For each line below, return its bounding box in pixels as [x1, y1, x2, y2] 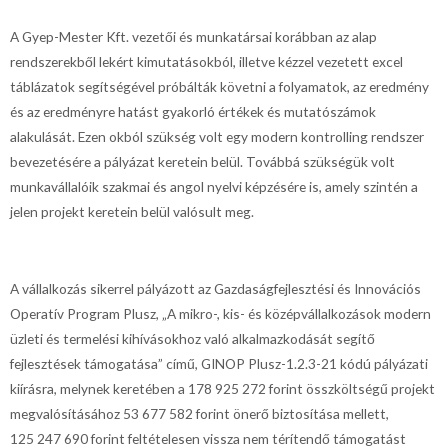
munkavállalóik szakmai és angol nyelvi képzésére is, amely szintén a [10, 177, 418, 195]
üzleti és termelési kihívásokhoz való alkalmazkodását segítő [10, 329, 375, 347]
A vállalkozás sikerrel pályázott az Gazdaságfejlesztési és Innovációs [10, 279, 421, 297]
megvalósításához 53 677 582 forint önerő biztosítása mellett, [10, 404, 389, 422]
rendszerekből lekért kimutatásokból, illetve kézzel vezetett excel [10, 52, 403, 70]
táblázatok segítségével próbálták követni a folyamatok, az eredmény [10, 77, 429, 95]
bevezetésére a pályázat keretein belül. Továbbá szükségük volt [10, 152, 395, 170]
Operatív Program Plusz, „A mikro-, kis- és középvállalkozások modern [10, 304, 431, 322]
